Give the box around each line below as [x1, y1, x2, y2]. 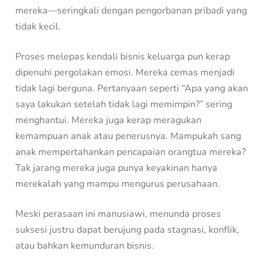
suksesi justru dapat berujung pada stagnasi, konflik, [15, 223, 240, 237]
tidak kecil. [15, 20, 61, 34]
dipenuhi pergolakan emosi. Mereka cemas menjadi [15, 66, 235, 80]
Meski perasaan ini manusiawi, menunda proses [15, 207, 222, 221]
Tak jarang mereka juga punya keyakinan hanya [15, 161, 218, 175]
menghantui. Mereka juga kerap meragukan [15, 114, 202, 127]
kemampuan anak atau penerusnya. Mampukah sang [15, 130, 242, 143]
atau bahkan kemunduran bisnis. [15, 239, 154, 253]
